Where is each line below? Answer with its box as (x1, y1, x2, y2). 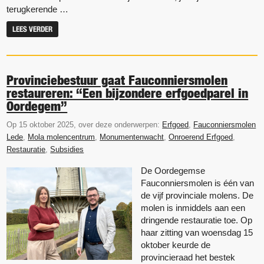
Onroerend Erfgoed (169, 132, 233, 141)
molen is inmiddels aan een (141, 202, 245, 213)
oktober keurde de (141, 239, 210, 250)
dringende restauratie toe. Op (141, 214, 252, 225)
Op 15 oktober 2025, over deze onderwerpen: (6, 120, 163, 129)
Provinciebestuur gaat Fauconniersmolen (6, 72, 228, 88)
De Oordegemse (141, 165, 205, 176)
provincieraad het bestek (141, 252, 235, 262)
